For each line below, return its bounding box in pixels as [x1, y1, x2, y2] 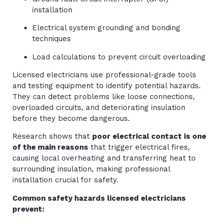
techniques [32, 34, 71, 44]
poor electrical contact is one [92, 132, 206, 141]
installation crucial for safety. [12, 175, 118, 185]
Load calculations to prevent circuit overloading [32, 52, 206, 61]
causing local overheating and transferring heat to [12, 154, 196, 163]
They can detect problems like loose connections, [12, 92, 195, 101]
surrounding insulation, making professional [12, 165, 170, 174]
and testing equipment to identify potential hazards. [12, 81, 201, 90]
